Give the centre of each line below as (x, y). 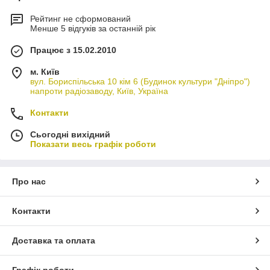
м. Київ (45, 72)
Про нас (29, 181)
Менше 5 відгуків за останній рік (93, 28)
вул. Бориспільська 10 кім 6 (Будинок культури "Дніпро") (140, 81)
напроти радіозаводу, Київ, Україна (99, 91)
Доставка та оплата (54, 240)
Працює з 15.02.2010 (73, 50)
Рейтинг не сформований (80, 19)
